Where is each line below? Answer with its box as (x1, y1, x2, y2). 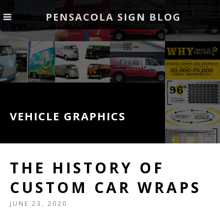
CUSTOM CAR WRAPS (10, 177, 201, 197)
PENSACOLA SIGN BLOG (46, 10, 181, 24)
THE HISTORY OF (10, 158, 165, 178)
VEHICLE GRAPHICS (10, 109, 126, 123)
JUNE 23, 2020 (10, 199, 67, 208)
